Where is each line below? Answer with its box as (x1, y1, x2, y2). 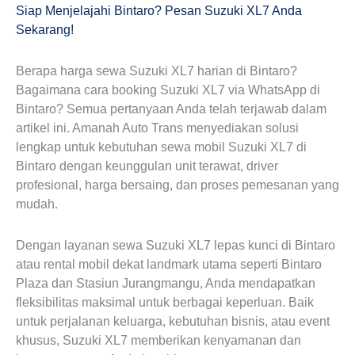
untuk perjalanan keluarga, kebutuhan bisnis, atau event (16, 314, 330, 328)
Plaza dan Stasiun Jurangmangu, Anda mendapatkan (16, 276, 315, 290)
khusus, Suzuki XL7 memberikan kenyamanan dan (16, 333, 301, 347)
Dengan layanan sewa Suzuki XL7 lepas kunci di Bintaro (16, 238, 335, 252)
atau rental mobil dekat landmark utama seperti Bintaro (16, 257, 322, 271)
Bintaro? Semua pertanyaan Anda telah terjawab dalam (16, 101, 326, 116)
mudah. (16, 197, 58, 211)
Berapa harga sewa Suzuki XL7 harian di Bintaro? (16, 63, 297, 78)
